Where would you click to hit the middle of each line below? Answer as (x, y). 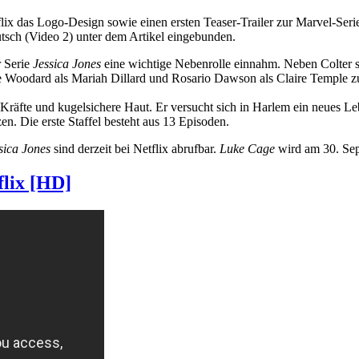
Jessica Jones (67, 63)
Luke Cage (247, 148)
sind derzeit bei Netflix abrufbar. (135, 148)
